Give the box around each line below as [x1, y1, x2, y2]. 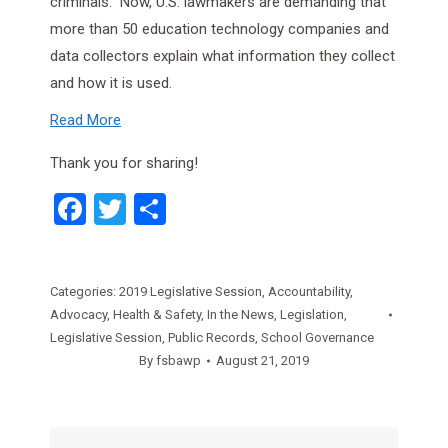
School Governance [261, 330, 374, 345]
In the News [207, 307, 274, 322]
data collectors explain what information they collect [50, 47, 395, 65]
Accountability [268, 284, 350, 299]
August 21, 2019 [216, 353, 309, 368]
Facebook [86, 190, 219, 228]
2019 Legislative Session [119, 284, 262, 299]
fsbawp [156, 353, 201, 368]
